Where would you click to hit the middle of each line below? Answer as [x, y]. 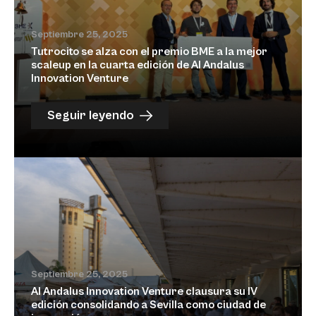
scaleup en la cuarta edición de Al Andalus [138, 65]
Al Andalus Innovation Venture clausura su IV [144, 291]
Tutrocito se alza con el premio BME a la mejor [149, 51]
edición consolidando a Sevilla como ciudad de [148, 305]
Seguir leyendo [91, 115]
